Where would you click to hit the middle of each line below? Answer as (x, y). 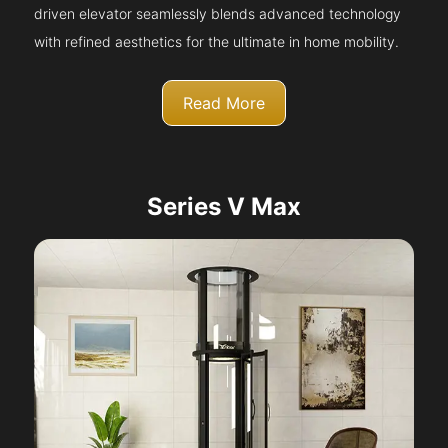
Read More (224, 103)
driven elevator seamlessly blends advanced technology (218, 14)
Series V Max (224, 207)
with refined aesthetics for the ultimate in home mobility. (217, 42)
